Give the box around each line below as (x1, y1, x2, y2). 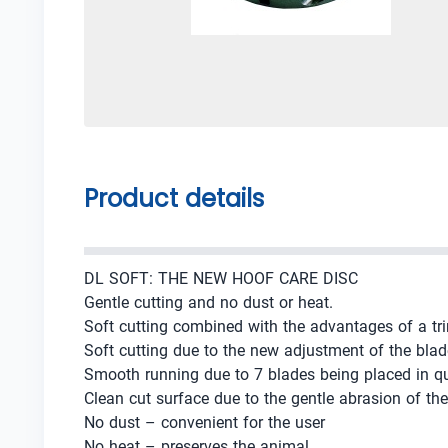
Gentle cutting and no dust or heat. (84, 293, 333, 312)
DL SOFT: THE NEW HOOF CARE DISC (84, 269, 358, 288)
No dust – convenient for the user (84, 413, 325, 432)
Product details (84, 182, 264, 215)
